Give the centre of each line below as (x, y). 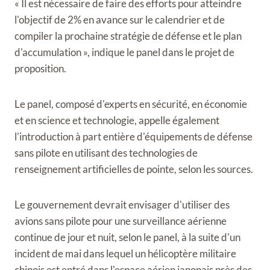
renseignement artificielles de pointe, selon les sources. (134, 169)
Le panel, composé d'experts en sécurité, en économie (131, 104)
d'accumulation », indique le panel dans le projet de (124, 52)
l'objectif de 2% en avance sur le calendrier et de (120, 20)
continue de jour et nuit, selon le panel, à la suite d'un (127, 237)
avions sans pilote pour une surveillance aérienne (121, 221)
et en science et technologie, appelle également (117, 120)
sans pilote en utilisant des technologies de (106, 153)
